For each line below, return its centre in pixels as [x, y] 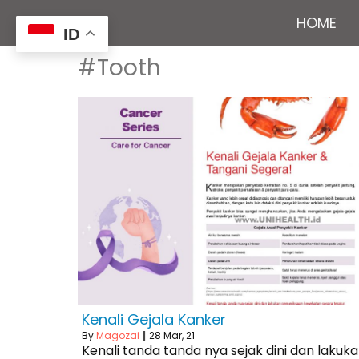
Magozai [118, 335]
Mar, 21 [179, 335]
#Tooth [119, 68]
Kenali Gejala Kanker [154, 319]
